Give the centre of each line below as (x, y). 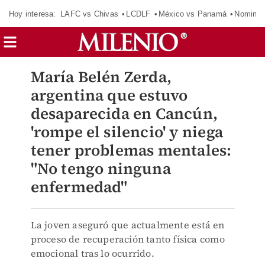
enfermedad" (79, 187)
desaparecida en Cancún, (124, 114)
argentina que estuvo (109, 95)
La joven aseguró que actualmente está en (127, 225)
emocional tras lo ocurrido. (92, 253)
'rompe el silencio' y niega (127, 132)
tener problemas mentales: (131, 150)
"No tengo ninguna (101, 169)
